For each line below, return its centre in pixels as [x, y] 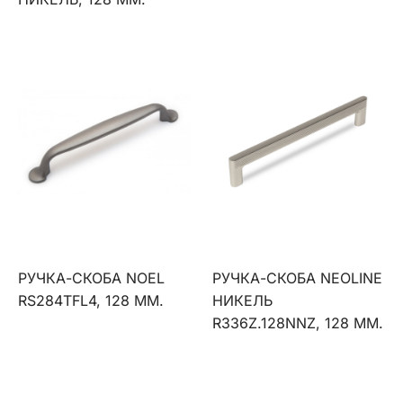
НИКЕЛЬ [243, 300]
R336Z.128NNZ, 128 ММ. [298, 323]
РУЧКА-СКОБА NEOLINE [298, 278]
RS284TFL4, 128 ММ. [91, 300]
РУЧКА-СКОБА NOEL [91, 278]
